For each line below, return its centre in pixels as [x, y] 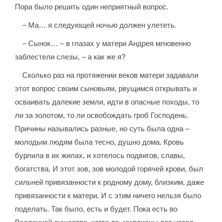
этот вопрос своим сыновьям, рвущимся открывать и [106, 89]
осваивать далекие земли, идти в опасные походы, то [107, 102]
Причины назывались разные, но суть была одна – [102, 129]
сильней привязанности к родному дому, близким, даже [110, 182]
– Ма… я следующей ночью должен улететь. [100, 25]
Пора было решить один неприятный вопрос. [92, 7]
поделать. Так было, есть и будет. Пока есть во [96, 209]
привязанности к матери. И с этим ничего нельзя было [108, 196]
